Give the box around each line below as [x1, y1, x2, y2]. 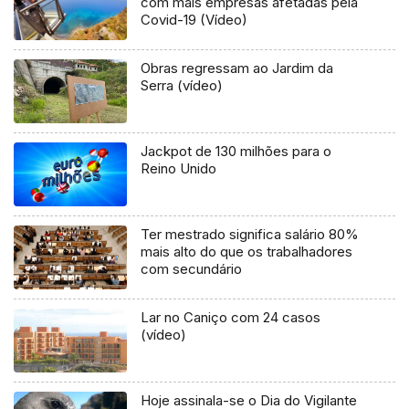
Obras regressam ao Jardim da [141, 58, 334, 77]
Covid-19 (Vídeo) [141, 11, 248, 29]
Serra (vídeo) [141, 76, 224, 94]
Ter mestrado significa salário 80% [141, 225, 360, 243]
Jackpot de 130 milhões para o [141, 142, 332, 160]
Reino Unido [141, 159, 217, 177]
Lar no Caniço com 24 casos [141, 308, 321, 326]
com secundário [141, 259, 243, 278]
